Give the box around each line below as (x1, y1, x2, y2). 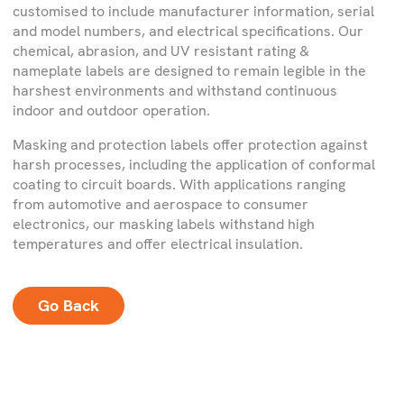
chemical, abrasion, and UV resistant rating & (13, 41, 309, 60)
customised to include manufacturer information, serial (13, 2, 374, 21)
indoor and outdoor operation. (13, 101, 210, 120)
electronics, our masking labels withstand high (13, 215, 315, 234)
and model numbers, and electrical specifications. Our (13, 22, 363, 41)
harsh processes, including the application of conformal (13, 155, 375, 174)
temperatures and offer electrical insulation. (13, 234, 303, 253)
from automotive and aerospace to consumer (13, 195, 308, 214)
